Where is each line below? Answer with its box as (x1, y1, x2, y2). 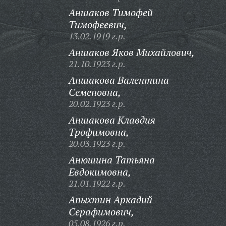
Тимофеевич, (68, 18, 127, 31)
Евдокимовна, (68, 165, 131, 179)
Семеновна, (68, 85, 121, 99)
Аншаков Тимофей (68, 6, 153, 19)
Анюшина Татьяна (68, 153, 155, 166)
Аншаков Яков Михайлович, (68, 45, 195, 59)
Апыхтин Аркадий (68, 193, 152, 206)
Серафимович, (68, 205, 134, 218)
